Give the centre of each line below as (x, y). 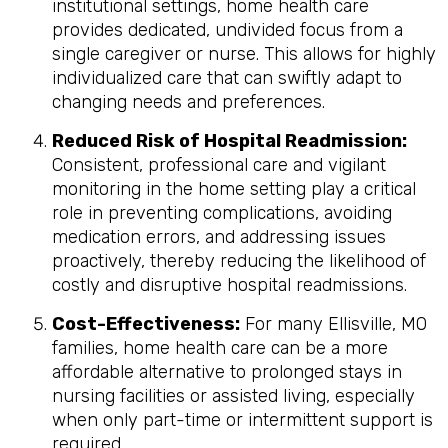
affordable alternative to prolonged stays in (227, 372)
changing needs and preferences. (188, 102)
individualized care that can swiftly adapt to (227, 78)
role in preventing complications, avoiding (222, 213)
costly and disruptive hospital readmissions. (229, 285)
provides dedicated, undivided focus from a (227, 30)
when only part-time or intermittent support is (242, 420)
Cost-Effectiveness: (146, 324)
